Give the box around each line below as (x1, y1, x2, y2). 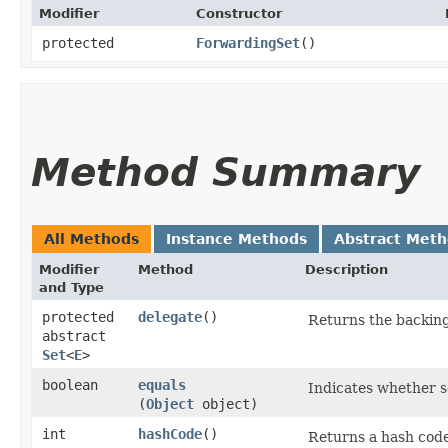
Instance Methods (166, 230, 307, 247)
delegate (138, 308, 202, 325)
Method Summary (31, 149, 420, 195)
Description (305, 261, 388, 277)
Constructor (196, 5, 282, 21)
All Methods (44, 230, 139, 247)
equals (138, 376, 186, 393)
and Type (39, 279, 104, 295)
